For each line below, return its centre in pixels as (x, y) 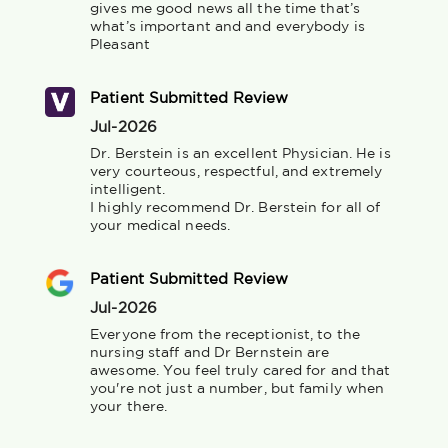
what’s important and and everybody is (227, 26)
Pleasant (120, 44)
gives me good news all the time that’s (225, 8)
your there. (129, 406)
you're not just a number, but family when (237, 388)
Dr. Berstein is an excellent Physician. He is (240, 153)
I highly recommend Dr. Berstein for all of (235, 207)
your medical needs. (160, 225)
